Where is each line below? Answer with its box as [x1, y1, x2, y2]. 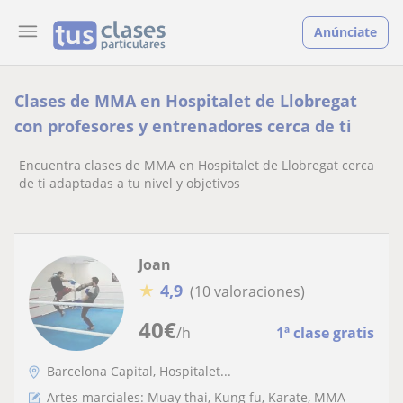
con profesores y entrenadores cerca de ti [14, 115, 352, 137]
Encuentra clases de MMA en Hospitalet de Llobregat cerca [19, 157, 374, 174]
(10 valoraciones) [190, 281, 305, 301]
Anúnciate [314, 23, 377, 40]
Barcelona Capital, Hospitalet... [47, 363, 231, 380]
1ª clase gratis [276, 323, 374, 343]
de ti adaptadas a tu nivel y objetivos [19, 175, 240, 192]
